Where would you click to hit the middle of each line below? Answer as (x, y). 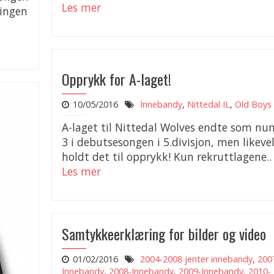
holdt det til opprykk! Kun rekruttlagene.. (167, 157)
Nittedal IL (208, 104)
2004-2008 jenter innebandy (196, 259)
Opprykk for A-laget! (117, 79)
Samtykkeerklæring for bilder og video (164, 234)
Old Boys (253, 104)
